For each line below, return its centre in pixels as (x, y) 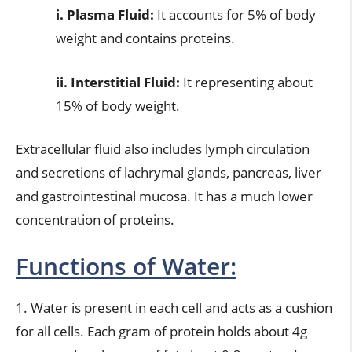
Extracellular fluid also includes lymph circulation (163, 149)
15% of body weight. (118, 105)
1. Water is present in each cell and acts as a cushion (174, 307)
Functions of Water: (126, 266)
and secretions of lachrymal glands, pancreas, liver (169, 172)
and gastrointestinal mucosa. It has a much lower (164, 196)
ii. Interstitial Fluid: (118, 82)
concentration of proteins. (95, 220)
